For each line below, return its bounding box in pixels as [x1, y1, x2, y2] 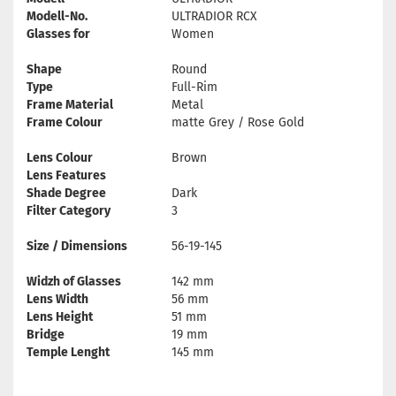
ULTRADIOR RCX [171, 9, 257, 24]
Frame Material [27, 97, 113, 112]
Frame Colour [27, 115, 103, 130]
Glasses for [27, 27, 90, 42]
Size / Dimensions [27, 239, 127, 254]
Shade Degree [27, 186, 106, 201]
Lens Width [27, 292, 88, 307]
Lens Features [27, 168, 106, 183]
